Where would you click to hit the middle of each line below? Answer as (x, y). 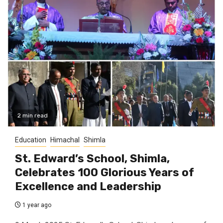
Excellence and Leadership (88, 187)
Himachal (65, 140)
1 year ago (36, 205)
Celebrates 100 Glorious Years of (105, 173)
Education (31, 140)
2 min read (33, 116)
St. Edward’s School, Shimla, (92, 159)
